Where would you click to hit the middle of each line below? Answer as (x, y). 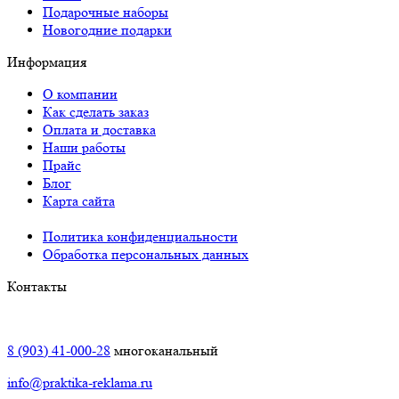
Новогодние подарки (107, 29)
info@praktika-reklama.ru (80, 382)
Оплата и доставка (99, 129)
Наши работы (84, 147)
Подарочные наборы (106, 12)
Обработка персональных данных (146, 254)
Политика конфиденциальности (140, 236)
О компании (80, 94)
